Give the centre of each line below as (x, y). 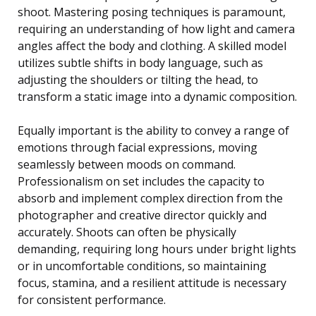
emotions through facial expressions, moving (138, 148)
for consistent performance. (92, 300)
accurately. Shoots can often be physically (127, 232)
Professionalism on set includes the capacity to (141, 182)
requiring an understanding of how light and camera (156, 29)
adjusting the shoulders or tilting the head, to (138, 80)
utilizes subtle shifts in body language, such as (140, 63)
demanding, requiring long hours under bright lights (157, 249)
